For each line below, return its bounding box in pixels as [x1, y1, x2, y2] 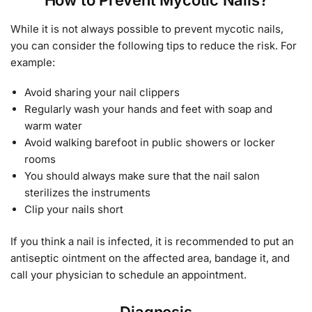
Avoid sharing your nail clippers [24, 86, 180, 100]
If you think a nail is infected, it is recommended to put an [10, 234, 294, 248]
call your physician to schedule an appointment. [10, 267, 247, 281]
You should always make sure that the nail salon [24, 169, 260, 183]
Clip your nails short [24, 203, 123, 217]
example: [10, 55, 55, 69]
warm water [24, 119, 82, 133]
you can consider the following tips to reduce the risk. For [10, 38, 297, 52]
